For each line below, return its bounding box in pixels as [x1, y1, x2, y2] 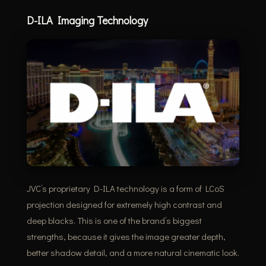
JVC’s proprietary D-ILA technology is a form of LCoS [26, 182, 224, 195]
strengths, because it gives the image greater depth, [26, 230, 226, 243]
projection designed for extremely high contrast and [26, 198, 222, 211]
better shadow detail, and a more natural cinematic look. [26, 246, 239, 259]
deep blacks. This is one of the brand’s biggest [26, 214, 202, 227]
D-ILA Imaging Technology [26, 13, 148, 28]
